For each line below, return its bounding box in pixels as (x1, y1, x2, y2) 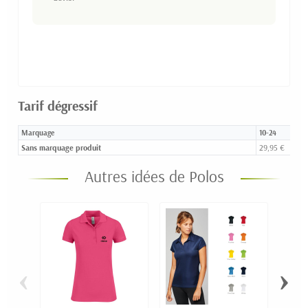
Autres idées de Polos (84, 165, 224, 186)
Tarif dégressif (18, 96, 98, 114)
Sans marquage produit (21, 142, 101, 153)
